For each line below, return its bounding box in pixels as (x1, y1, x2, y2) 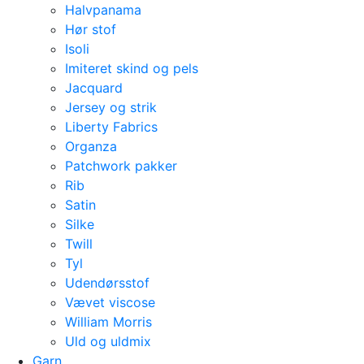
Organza (65, 138, 117, 154)
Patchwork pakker (65, 158, 177, 174)
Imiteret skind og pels (65, 60, 198, 76)
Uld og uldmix (65, 333, 151, 349)
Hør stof (65, 21, 116, 37)
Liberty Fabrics (65, 119, 158, 135)
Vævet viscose (65, 294, 155, 310)
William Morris (65, 314, 152, 330)
